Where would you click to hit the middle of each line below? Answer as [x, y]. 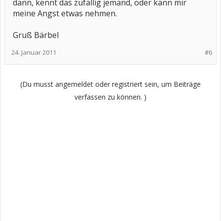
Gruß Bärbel [36, 35]
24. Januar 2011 [34, 52]
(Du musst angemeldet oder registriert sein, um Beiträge [110, 84]
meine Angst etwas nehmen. [65, 13]
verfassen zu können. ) [110, 97]
